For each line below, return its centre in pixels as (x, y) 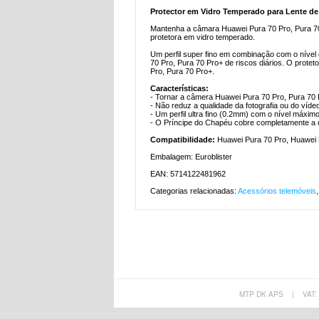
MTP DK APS (261, 294)
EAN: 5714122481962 (188, 174)
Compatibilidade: (184, 140)
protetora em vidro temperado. (203, 37)
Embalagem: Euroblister (191, 157)
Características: (179, 89)
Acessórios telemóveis (277, 191)
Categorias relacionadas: (194, 191)
